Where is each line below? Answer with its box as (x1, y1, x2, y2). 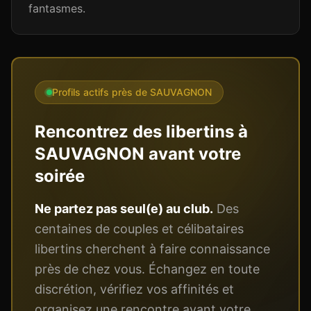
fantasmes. (28, 1, 85, 15)
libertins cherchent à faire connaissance (35, 242, 270, 256)
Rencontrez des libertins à (35, 121, 248, 142)
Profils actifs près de (52, 86, 150, 98)
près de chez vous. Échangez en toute (35, 262, 260, 276)
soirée (35, 166, 85, 186)
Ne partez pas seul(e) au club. (35, 201, 213, 216)
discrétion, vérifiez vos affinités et (35, 282, 234, 296)
